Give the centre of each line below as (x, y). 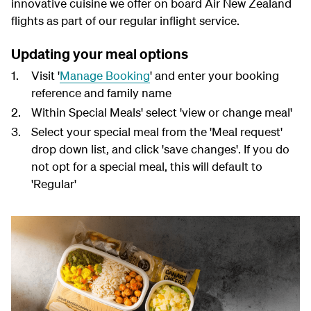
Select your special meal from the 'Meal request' (157, 132)
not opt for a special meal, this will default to (146, 166)
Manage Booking (104, 75)
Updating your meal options (100, 54)
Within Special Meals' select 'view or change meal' (161, 112)
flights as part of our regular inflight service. (125, 20)
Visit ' (45, 75)
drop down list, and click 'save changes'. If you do (160, 149)
